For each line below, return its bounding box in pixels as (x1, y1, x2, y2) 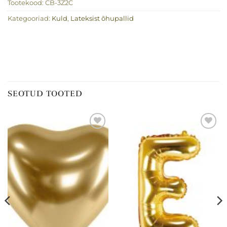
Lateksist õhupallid (70, 14, 134, 22)
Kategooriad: (8, 14, 52, 22)
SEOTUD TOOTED (8, 88, 83, 99)
